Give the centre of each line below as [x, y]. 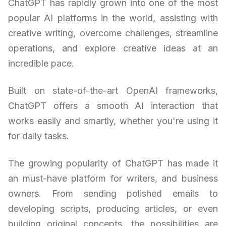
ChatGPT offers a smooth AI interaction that [113, 105]
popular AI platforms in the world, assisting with [113, 18]
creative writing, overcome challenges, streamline [113, 33]
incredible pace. [41, 63]
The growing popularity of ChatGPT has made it [113, 163]
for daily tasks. [39, 136]
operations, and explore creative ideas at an [113, 48]
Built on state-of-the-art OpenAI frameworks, [113, 90]
